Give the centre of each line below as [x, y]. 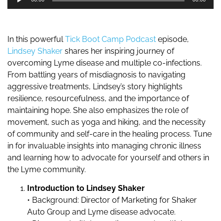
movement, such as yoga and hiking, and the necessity [107, 122]
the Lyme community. [47, 169]
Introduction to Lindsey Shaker [86, 188]
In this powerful [36, 39]
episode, [172, 39]
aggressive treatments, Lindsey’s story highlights [95, 86]
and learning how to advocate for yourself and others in [108, 157]
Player [18, 6]
